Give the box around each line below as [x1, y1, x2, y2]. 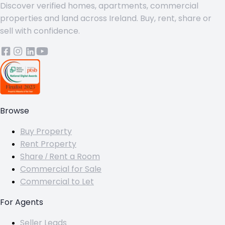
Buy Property [20, 127, 72, 136]
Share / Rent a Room [20, 152, 100, 161]
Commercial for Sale [20, 165, 101, 174]
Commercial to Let [20, 177, 94, 186]
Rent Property [20, 140, 76, 149]
